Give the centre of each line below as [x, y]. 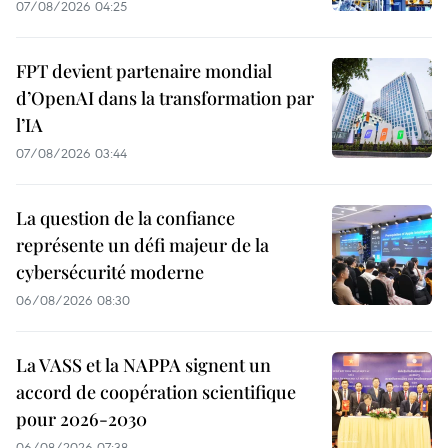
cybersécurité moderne [110, 272]
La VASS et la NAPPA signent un [143, 365]
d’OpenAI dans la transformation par [165, 98]
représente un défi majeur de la [142, 245]
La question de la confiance [125, 218]
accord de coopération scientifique [156, 392]
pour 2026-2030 [81, 419]
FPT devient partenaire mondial [144, 71]
